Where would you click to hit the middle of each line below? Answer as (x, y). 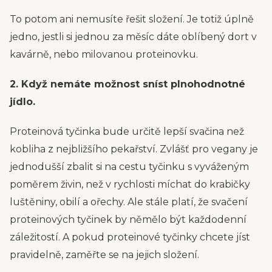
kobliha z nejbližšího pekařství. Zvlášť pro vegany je (134, 149)
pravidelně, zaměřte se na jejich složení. (104, 255)
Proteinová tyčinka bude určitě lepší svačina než (127, 131)
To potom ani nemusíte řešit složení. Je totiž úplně (132, 19)
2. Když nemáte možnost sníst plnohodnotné (127, 84)
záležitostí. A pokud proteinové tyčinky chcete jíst (130, 237)
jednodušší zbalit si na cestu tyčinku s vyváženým (129, 167)
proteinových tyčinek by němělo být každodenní (128, 219)
